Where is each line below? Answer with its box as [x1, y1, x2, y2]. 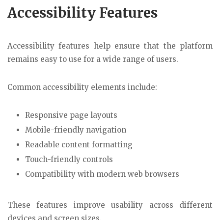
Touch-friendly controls [25, 154, 113, 164]
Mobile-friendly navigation [25, 125, 126, 135]
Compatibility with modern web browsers [25, 169, 179, 179]
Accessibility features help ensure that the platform [7, 41, 213, 51]
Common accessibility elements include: [7, 82, 157, 92]
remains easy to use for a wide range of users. [7, 55, 178, 64]
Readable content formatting [25, 139, 133, 149]
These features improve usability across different [7, 200, 213, 210]
